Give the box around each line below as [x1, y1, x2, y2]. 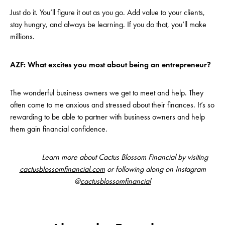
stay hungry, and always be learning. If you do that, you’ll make [10, 20, 206, 30]
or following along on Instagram [104, 164, 206, 174]
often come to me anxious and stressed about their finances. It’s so [10, 100, 214, 110]
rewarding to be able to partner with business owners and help [10, 112, 205, 122]
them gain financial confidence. [10, 124, 114, 134]
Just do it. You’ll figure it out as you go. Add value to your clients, [10, 8, 205, 18]
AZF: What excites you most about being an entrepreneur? [10, 60, 211, 70]
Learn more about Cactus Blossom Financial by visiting [41, 152, 208, 162]
